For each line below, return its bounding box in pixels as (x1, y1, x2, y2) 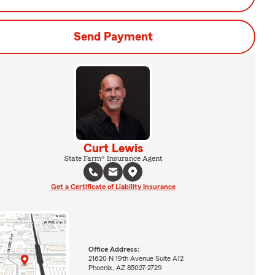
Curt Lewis (83, 142, 143, 155)
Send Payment (73, 31, 153, 43)
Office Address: (88, 245, 139, 253)
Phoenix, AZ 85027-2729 (88, 263, 162, 271)
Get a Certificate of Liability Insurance (50, 183, 176, 190)
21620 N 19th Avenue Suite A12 (88, 254, 184, 262)
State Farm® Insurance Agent (64, 155, 162, 162)
